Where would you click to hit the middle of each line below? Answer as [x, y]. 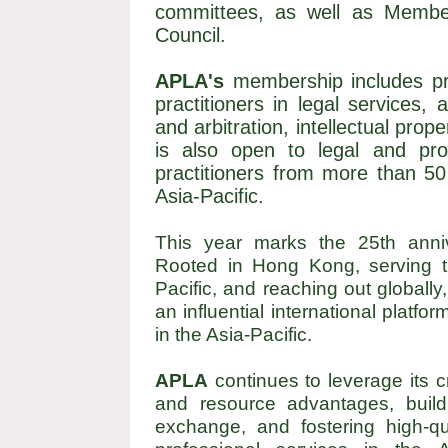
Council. [190, 35]
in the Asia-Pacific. [233, 334]
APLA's [189, 81]
